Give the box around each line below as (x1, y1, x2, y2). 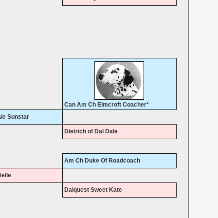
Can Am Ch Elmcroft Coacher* (64, 101, 149, 109)
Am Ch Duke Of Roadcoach (64, 157, 140, 164)
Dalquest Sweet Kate (64, 186, 122, 194)
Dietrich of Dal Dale (64, 128, 118, 135)
